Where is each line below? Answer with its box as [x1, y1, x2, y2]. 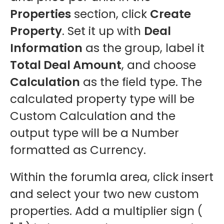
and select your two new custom [10, 185, 199, 202]
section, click [71, 5, 150, 22]
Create [150, 5, 191, 22]
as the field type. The [80, 73, 202, 90]
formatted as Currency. [10, 141, 149, 158]
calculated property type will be [10, 90, 194, 107]
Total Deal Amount [10, 56, 121, 73]
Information [10, 39, 82, 56]
